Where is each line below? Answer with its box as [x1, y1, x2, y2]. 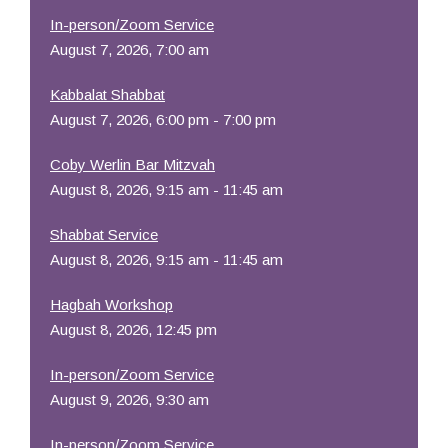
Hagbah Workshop [50, 296, 173, 313]
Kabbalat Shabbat [50, 86, 165, 103]
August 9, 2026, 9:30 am [50, 391, 209, 408]
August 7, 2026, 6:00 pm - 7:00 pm [50, 111, 276, 128]
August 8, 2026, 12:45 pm [50, 321, 217, 338]
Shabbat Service [50, 226, 158, 243]
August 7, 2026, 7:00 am [50, 41, 209, 58]
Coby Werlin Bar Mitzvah [50, 156, 215, 173]
